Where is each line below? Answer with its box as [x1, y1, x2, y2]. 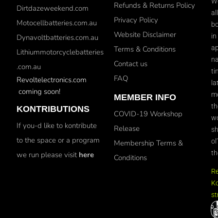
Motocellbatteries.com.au [17, 18, 97, 28]
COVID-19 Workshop [114, 109, 182, 119]
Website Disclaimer [114, 29, 176, 39]
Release [114, 123, 140, 133]
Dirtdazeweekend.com [17, 3, 89, 13]
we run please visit [17, 149, 79, 160]
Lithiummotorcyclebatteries [17, 47, 104, 57]
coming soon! [17, 86, 60, 96]
